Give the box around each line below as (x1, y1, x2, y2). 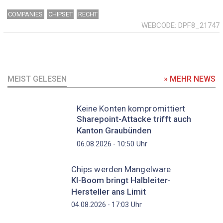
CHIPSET (48, 10, 73, 18)
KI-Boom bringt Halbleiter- (71, 175, 171, 185)
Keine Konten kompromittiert (76, 103, 186, 113)
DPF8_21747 (178, 21, 220, 30)
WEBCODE (141, 21, 175, 30)
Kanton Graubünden (76, 125, 151, 136)
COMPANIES (8, 10, 43, 18)
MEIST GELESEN (7, 74, 67, 84)
